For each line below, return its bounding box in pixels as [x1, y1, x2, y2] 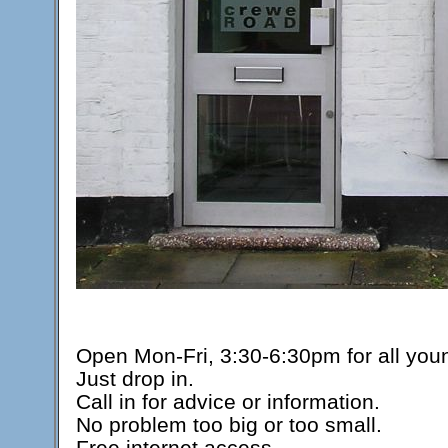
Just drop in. [76, 367, 194, 390]
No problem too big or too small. [76, 413, 382, 436]
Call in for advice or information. [76, 390, 380, 413]
